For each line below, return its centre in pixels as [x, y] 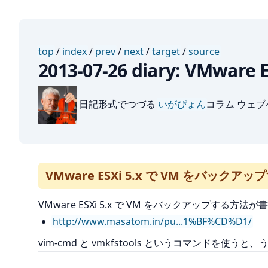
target [166, 51]
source [204, 51]
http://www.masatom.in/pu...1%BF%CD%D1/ [152, 221]
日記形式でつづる [117, 104]
